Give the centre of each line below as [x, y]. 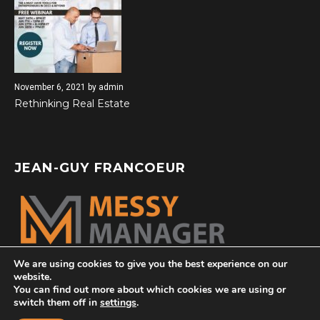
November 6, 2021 [50, 87]
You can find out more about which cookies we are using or [150, 290]
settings [118, 302]
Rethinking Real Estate [72, 104]
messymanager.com [219, 313]
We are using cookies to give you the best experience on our [150, 264]
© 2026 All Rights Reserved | [118, 313]
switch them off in [57, 302]
